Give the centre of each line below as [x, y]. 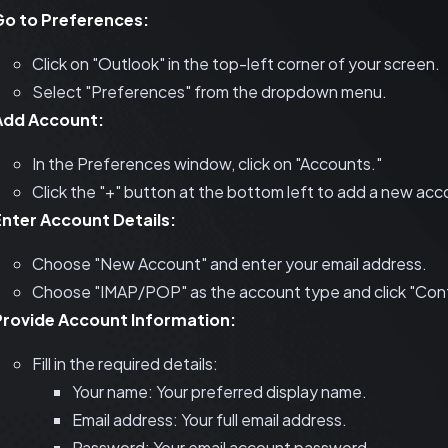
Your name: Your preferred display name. [219, 391]
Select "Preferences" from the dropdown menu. [209, 91]
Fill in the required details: [125, 363]
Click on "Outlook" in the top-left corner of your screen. [236, 63]
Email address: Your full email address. [209, 419]
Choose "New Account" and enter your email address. [229, 263]
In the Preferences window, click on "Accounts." [207, 163]
